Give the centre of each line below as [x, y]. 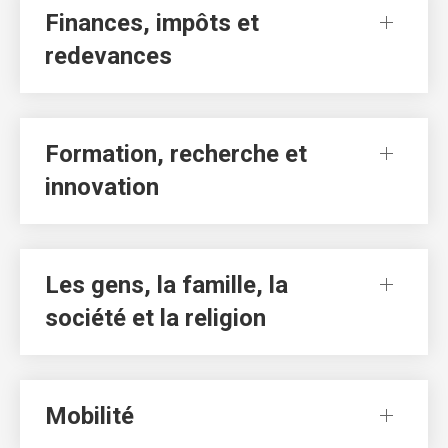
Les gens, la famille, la [166, 284]
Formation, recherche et [176, 153]
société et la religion [155, 317]
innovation [102, 186]
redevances [108, 55]
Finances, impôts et [152, 22]
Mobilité [89, 415]
